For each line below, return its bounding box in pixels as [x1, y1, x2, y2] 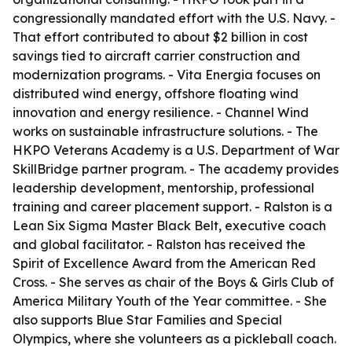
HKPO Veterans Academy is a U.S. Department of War [13, 142, 339, 158]
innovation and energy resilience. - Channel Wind [13, 104, 309, 120]
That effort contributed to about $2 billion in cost [13, 29, 308, 45]
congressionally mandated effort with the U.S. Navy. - [13, 10, 335, 26]
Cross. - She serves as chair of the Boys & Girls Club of [13, 274, 334, 290]
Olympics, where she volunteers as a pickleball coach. [13, 331, 336, 346]
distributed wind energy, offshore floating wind [13, 86, 299, 101]
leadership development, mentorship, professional [13, 180, 314, 196]
